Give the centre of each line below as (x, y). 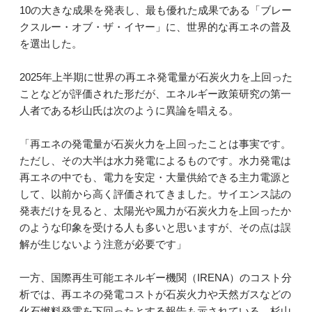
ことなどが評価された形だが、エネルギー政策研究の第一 (155, 93)
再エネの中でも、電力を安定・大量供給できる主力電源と (155, 177)
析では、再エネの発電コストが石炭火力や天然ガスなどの (155, 294)
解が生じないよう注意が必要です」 (103, 244)
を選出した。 (51, 43)
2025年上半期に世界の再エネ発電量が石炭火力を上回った (156, 77)
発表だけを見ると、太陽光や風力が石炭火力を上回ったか (155, 210)
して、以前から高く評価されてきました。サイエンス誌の (155, 194)
